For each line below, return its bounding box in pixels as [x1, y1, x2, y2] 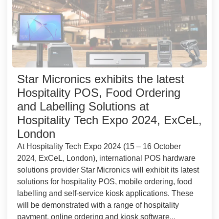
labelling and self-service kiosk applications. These [17, 189, 194, 198]
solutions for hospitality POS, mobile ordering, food [17, 177, 192, 186]
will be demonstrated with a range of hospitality [17, 201, 179, 210]
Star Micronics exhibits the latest [17, 72, 184, 86]
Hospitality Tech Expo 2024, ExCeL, [17, 113, 202, 127]
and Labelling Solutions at [17, 100, 149, 113]
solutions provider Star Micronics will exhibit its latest [17, 166, 199, 175]
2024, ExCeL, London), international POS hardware [17, 154, 196, 163]
